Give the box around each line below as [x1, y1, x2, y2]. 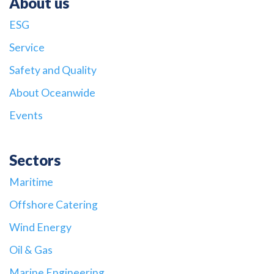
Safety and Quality [9, 64, 97, 77]
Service [9, 41, 45, 54]
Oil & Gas [9, 243, 53, 257]
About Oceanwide [9, 86, 95, 100]
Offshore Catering [9, 198, 98, 212]
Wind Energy [9, 221, 72, 234]
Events [9, 109, 43, 122]
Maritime [9, 176, 53, 189]
